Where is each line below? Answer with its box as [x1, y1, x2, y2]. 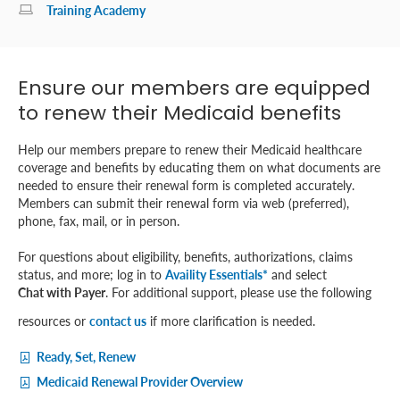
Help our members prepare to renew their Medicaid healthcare [18, 139, 362, 158]
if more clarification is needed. [146, 311, 315, 329]
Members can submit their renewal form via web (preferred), [18, 193, 349, 212]
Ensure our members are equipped [18, 73, 371, 102]
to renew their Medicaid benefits [18, 98, 341, 127]
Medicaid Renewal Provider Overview [37, 371, 243, 390]
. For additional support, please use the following [105, 282, 371, 301]
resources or [18, 311, 89, 329]
